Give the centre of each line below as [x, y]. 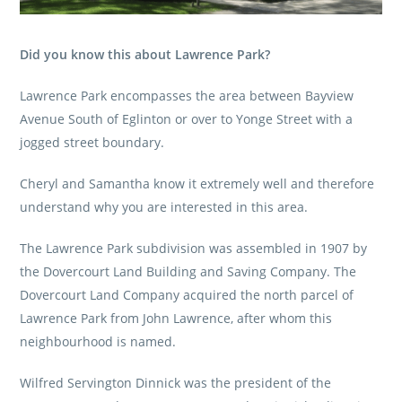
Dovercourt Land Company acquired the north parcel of [187, 295]
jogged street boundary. [92, 143]
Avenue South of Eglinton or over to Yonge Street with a [187, 119]
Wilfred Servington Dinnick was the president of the [176, 383]
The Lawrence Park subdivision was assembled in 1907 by [194, 249]
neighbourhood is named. [98, 342]
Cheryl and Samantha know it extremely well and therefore [197, 184]
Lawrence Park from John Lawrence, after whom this [176, 319]
